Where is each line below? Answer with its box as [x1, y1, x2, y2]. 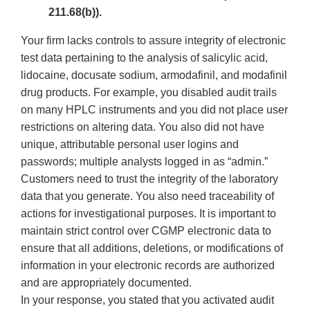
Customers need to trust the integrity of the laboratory [21, 173, 278, 185]
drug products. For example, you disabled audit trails [21, 86, 277, 99]
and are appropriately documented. [21, 277, 192, 289]
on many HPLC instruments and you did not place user [21, 104, 288, 116]
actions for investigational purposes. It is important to [21, 208, 276, 220]
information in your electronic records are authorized [21, 259, 275, 272]
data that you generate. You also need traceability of [21, 190, 274, 203]
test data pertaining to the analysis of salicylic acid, [21, 52, 268, 64]
